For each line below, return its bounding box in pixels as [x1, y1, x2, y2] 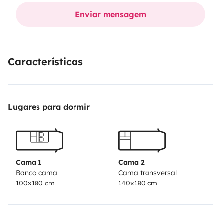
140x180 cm [118, 179, 157, 188]
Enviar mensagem [75, 9, 146, 19]
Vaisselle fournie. [8, 5, 71, 15]
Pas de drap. [8, 19, 55, 29]
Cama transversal [118, 168, 177, 178]
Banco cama [16, 168, 57, 178]
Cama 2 [118, 158, 145, 167]
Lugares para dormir [8, 101, 90, 111]
